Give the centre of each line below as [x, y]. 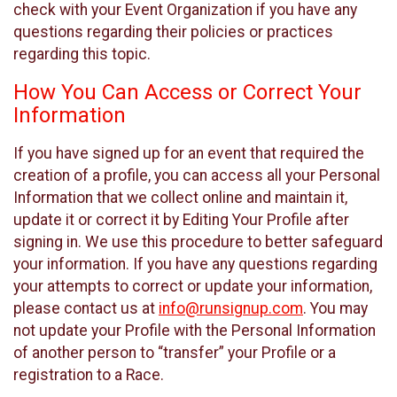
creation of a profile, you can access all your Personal [197, 175]
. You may [335, 308]
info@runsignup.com [231, 308]
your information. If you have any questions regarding [195, 264]
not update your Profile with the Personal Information [195, 330]
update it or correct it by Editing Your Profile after [181, 219]
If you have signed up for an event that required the [189, 153]
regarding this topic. [82, 54]
